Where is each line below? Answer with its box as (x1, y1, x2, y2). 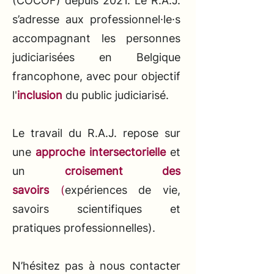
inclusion (17, 89, 62, 102)
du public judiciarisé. (62, 89, 169, 102)
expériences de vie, (64, 183, 181, 196)
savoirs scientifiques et (12, 202, 180, 215)
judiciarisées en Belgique (12, 51, 180, 64)
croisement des (64, 165, 180, 177)
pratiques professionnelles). (12, 221, 155, 234)
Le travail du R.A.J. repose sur (12, 127, 180, 139)
